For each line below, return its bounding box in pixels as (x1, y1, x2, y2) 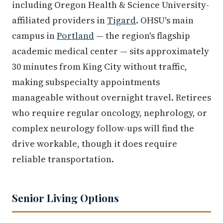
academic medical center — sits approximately (12, 45, 209, 58)
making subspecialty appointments (12, 76, 160, 89)
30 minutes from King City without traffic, (12, 60, 187, 73)
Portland (57, 29, 94, 42)
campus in (12, 29, 57, 42)
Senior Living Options (12, 191, 119, 205)
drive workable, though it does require (12, 137, 177, 150)
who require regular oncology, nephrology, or (12, 107, 207, 119)
